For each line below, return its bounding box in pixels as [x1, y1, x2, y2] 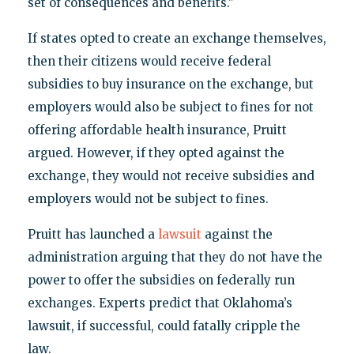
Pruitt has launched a [27, 227, 158, 243]
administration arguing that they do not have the [27, 250, 322, 265]
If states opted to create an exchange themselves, [27, 31, 326, 47]
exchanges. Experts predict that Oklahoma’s [27, 296, 292, 311]
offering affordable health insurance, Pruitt [27, 122, 287, 138]
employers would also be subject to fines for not [27, 100, 314, 115]
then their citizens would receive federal [27, 54, 271, 70]
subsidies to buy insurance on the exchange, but [27, 77, 314, 92]
